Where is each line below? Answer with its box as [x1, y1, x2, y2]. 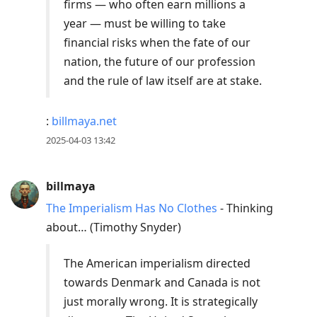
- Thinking [217, 200, 273, 217]
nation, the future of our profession [64, 54, 255, 70]
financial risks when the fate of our [64, 35, 250, 51]
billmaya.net [52, 113, 117, 129]
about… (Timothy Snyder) [46, 219, 181, 236]
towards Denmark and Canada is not [64, 275, 260, 291]
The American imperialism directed [64, 255, 250, 272]
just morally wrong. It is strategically [64, 294, 258, 310]
